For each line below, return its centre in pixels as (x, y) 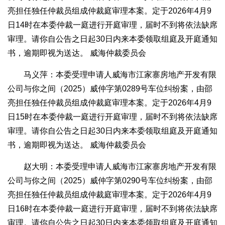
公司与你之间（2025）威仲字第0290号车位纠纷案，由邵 (110, 181)
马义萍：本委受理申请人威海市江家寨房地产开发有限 (120, 75)
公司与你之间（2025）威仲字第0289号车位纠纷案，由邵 (110, 89)
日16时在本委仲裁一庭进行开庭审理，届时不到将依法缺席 (113, 209)
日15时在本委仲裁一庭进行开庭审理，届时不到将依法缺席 (113, 117)
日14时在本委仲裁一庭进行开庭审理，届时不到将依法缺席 (113, 25)
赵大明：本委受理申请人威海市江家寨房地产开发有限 (120, 167)
